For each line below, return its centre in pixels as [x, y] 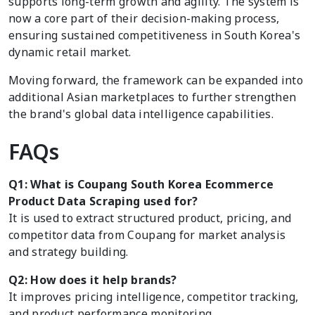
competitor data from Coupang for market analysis [147, 235]
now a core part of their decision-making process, [144, 19]
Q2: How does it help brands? [93, 280]
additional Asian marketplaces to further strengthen [153, 97]
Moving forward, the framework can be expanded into [156, 81]
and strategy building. [69, 252]
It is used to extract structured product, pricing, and [150, 218]
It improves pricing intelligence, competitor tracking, [154, 297]
